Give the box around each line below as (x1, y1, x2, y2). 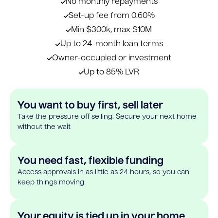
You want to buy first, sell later (18, 101, 163, 111)
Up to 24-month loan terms (60, 40, 163, 49)
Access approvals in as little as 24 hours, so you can (18, 169, 189, 176)
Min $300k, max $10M (71, 26, 152, 35)
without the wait (18, 124, 71, 131)
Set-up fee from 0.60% (68, 12, 155, 20)
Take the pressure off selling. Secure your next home (18, 113, 197, 121)
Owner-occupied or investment (52, 54, 171, 63)
